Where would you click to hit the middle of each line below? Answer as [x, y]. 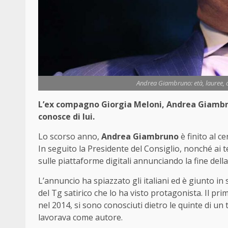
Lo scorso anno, [70, 137]
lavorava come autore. [80, 218]
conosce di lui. [66, 117]
